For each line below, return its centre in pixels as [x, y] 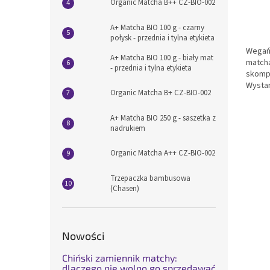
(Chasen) [125, 188]
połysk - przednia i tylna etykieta [162, 38]
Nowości [83, 235]
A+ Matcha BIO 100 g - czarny [157, 27]
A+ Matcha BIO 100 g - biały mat [162, 58]
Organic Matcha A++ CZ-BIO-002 [163, 153]
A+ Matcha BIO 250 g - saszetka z [163, 118]
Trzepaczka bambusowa [150, 178]
